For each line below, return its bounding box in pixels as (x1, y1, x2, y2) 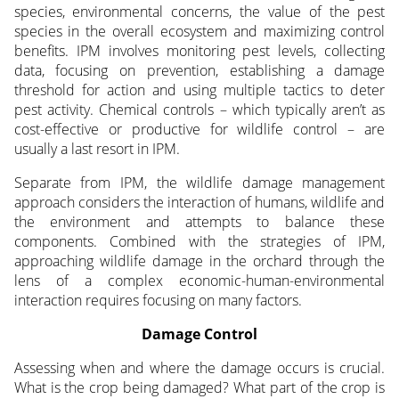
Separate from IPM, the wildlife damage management (13, 173, 386, 193)
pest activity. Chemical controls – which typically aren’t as (13, 100, 386, 120)
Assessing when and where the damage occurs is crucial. (13, 358, 386, 379)
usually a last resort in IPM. (13, 139, 180, 159)
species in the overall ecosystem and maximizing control (13, 21, 386, 42)
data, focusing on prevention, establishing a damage (13, 61, 386, 81)
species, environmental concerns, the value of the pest (13, 2, 386, 22)
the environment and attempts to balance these (13, 212, 386, 232)
